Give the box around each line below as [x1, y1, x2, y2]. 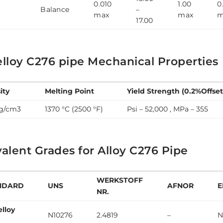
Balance [40, 5, 70, 14]
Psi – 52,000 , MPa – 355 [127, 105, 209, 114]
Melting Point [45, 87, 95, 96]
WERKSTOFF [97, 176, 143, 185]
